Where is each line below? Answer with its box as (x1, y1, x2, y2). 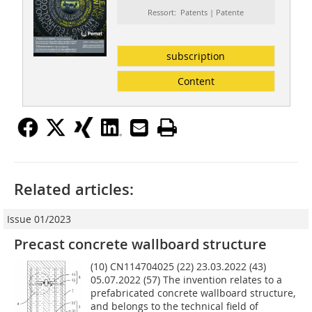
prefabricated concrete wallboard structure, (91, 286, 296, 300)
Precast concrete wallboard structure (14, 235, 267, 254)
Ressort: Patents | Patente (148, 7, 244, 18)
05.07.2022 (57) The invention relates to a (91, 273, 283, 287)
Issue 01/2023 (7, 212, 71, 226)
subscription (166, 49, 226, 63)
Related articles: (14, 179, 134, 201)
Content (177, 75, 214, 88)
